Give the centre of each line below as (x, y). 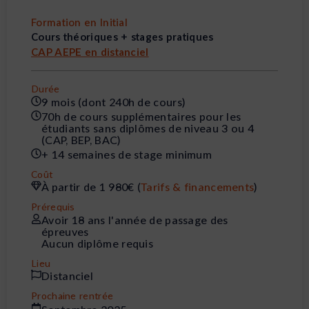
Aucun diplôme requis (97, 243)
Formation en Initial (79, 22)
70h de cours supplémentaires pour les (141, 116)
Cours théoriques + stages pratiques (122, 36)
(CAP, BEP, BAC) (81, 139)
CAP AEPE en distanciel (90, 51)
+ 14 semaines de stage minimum (127, 154)
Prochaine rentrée (72, 296)
